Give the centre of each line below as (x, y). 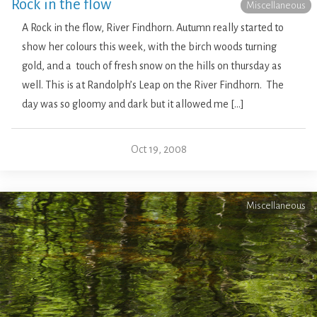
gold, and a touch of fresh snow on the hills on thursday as (152, 65)
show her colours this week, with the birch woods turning (149, 46)
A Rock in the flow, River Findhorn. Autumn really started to (153, 27)
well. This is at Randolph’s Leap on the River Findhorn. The (153, 85)
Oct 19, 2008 (158, 149)
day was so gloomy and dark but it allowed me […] (133, 104)
